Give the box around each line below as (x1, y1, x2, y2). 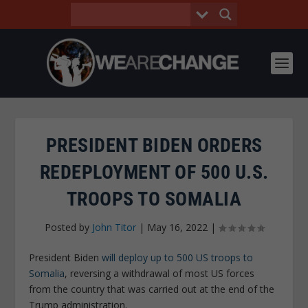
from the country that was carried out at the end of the (29, 283, 275, 296)
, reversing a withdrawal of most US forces (65, 267, 255, 280)
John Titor (91, 221, 136, 234)
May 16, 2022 (146, 221, 208, 234)
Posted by (44, 221, 92, 234)
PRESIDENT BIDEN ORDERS (45, 134, 263, 157)
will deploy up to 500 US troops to (102, 251, 254, 264)
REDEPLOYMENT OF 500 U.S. (39, 161, 269, 184)
